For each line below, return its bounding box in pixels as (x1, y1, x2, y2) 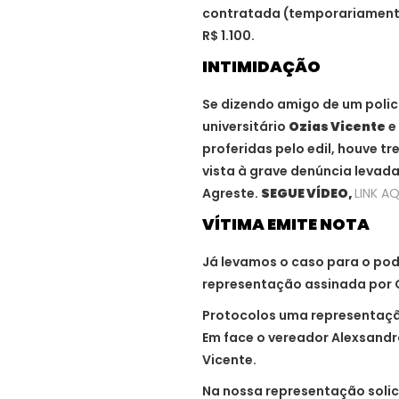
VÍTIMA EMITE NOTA (202, 212, 370, 235)
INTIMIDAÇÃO (202, 54, 321, 77)
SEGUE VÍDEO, (261, 183, 354, 202)
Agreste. (202, 183, 261, 202)
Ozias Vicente (289, 117, 386, 135)
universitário (202, 117, 289, 135)
